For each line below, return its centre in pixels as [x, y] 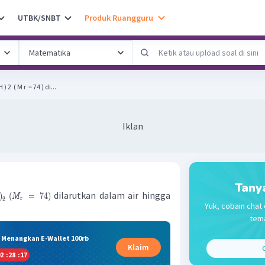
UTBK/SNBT [39, 17]
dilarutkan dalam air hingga [111, 195]
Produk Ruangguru [119, 17]
